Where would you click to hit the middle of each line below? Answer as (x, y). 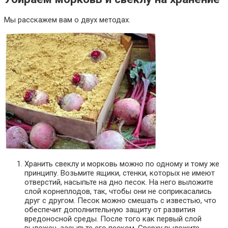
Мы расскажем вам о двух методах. (67, 20)
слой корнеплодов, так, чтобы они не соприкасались (118, 191)
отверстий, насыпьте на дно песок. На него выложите (119, 182)
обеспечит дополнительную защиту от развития (110, 209)
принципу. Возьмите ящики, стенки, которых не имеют (120, 173)
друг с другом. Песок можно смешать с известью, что (120, 200)
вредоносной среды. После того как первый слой (113, 219)
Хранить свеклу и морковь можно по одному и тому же (122, 164)
